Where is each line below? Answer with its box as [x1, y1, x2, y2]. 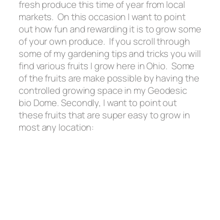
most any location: [19, 121, 94, 134]
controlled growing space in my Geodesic [19, 84, 188, 97]
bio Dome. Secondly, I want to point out [19, 96, 177, 110]
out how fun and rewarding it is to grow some [19, 23, 201, 36]
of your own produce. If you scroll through [19, 35, 190, 48]
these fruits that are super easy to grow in [19, 109, 190, 122]
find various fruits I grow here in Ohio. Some [19, 59, 195, 73]
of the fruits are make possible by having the [19, 72, 199, 85]
